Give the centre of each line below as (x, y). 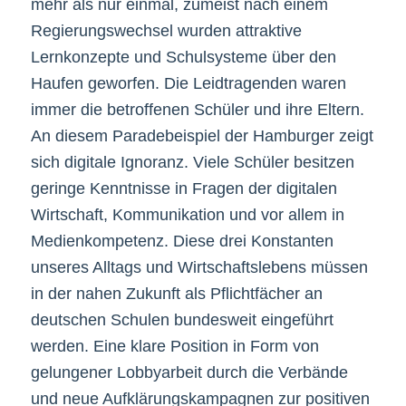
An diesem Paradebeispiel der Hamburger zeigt (202, 135)
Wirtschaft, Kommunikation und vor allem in (187, 214)
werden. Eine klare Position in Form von (174, 346)
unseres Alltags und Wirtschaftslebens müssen (199, 267)
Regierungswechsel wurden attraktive (166, 30)
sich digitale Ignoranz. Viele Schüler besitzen (192, 162)
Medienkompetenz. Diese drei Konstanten (182, 241)
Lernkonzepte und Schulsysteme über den (183, 57)
